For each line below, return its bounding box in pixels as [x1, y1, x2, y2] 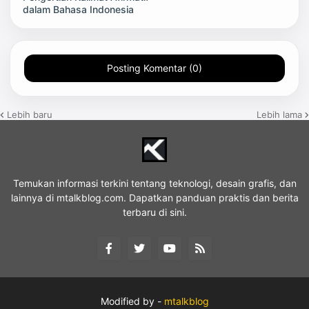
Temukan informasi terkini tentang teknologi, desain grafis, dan [12, 177, 297, 189]
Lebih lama [257, 109, 302, 120]
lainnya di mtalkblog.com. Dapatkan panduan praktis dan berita [10, 192, 299, 203]
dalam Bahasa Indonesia [23, 3, 134, 15]
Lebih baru [7, 109, 52, 120]
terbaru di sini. [122, 206, 187, 218]
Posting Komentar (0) [107, 62, 202, 74]
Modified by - [100, 295, 164, 307]
